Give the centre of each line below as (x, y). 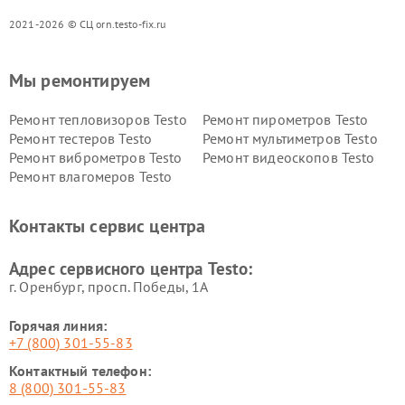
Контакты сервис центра (108, 226)
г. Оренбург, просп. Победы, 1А (109, 287)
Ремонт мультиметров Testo (290, 138)
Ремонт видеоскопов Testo (289, 157)
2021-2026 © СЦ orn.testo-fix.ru (88, 24)
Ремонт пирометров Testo (286, 119)
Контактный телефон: (80, 371)
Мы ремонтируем (80, 80)
